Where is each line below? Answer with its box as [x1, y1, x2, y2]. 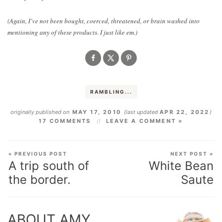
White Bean [149, 158, 214, 173]
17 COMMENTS [39, 117, 91, 124]
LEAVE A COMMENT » [106, 117, 183, 124]
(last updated [124, 108, 160, 115]
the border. [8, 172, 71, 187]
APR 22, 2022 [160, 108, 210, 115]
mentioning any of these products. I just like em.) [7, 27, 137, 37]
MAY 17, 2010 [69, 108, 124, 115]
